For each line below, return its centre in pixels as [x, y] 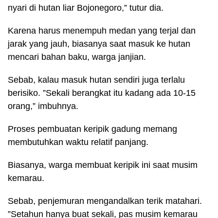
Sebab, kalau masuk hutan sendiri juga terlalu [96, 80]
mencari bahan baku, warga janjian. [77, 57]
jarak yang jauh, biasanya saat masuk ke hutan [99, 44]
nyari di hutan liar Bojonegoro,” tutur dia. [86, 8]
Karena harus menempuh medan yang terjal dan [102, 31]
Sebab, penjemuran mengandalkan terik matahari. [105, 201]
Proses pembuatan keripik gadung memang [92, 129]
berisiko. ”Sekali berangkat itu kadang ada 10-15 [102, 93]
